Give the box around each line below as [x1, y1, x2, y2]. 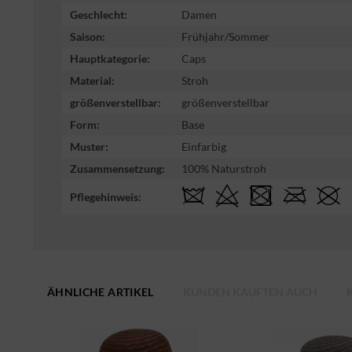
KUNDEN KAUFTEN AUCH [182, 285, 317, 299]
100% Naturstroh [181, 162, 266, 176]
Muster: [70, 140, 108, 154]
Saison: [70, 30, 105, 44]
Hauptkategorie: [70, 52, 150, 66]
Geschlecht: [70, 8, 127, 22]
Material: [70, 74, 115, 88]
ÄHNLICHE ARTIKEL [47, 285, 154, 299]
